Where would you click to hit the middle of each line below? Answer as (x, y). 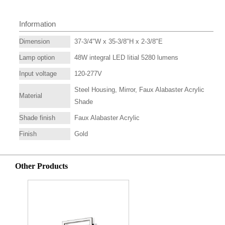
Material (31, 95)
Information (37, 24)
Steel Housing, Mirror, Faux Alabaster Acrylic (139, 89)
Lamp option (37, 57)
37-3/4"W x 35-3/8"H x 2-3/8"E (119, 41)
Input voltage (38, 73)
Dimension (34, 41)
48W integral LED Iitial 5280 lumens (126, 57)
